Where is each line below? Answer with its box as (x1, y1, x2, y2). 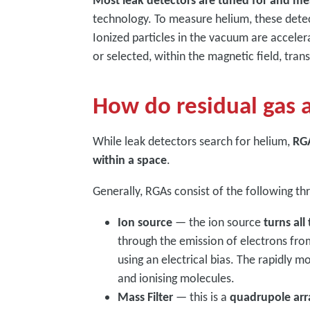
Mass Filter (118, 289, 176, 304)
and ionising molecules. (118, 271, 238, 286)
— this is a (176, 289, 230, 304)
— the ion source (175, 215, 264, 230)
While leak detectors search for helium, (93, 134, 293, 149)
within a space (93, 152, 167, 167)
